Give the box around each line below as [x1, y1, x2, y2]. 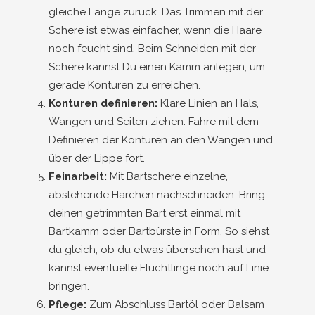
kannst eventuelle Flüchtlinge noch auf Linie [49, 262, 269, 274]
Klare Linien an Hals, [157, 97, 259, 110]
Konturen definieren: [49, 97, 157, 110]
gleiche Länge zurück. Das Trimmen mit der [49, 6, 263, 18]
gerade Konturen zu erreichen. [49, 79, 200, 91]
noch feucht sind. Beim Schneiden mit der [49, 42, 256, 55]
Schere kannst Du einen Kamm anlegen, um [49, 60, 265, 73]
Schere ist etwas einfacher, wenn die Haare [49, 24, 262, 37]
